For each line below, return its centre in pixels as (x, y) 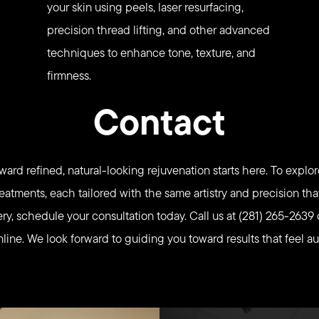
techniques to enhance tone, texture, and (151, 53)
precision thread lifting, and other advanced (158, 30)
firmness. (69, 76)
